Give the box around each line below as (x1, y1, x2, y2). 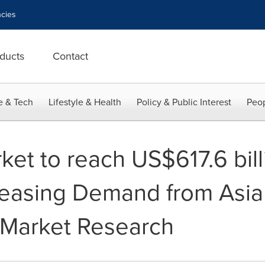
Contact (53, 49, 88, 64)
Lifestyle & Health (49, 95, 121, 109)
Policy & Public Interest (137, 95, 231, 109)
